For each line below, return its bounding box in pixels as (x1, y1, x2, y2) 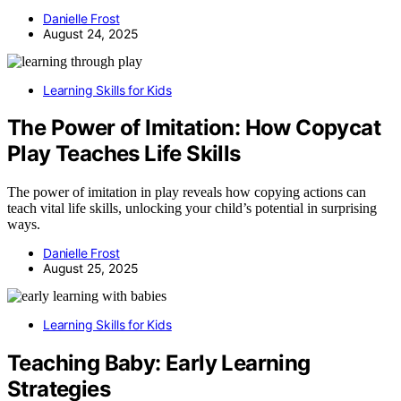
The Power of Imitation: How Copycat (7, 115, 380, 141)
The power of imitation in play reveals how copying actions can (7, 184, 366, 200)
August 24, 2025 (43, 25, 139, 41)
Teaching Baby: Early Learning (7, 350, 311, 377)
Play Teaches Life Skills (7, 141, 241, 167)
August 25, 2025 (43, 260, 139, 277)
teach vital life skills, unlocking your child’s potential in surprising (7, 200, 377, 217)
